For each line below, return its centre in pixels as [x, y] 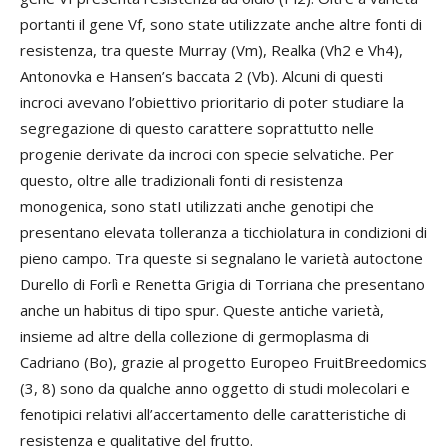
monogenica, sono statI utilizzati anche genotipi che [197, 206]
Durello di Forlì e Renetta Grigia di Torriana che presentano [222, 284]
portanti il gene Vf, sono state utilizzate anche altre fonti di [221, 24]
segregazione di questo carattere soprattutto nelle [197, 128]
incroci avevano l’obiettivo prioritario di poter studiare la [212, 102]
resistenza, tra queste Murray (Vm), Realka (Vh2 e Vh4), [211, 50]
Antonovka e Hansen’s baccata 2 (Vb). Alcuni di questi [201, 76]
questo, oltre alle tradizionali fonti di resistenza [181, 180]
